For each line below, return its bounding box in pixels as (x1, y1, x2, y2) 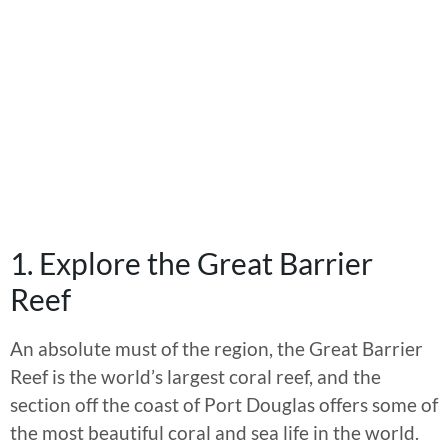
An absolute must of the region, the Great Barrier (10, 337, 423, 361)
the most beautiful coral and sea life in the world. (10, 421, 419, 445)
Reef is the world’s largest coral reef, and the (10, 365, 381, 389)
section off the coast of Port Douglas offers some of (10, 393, 438, 417)
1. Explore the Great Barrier (10, 245, 373, 282)
